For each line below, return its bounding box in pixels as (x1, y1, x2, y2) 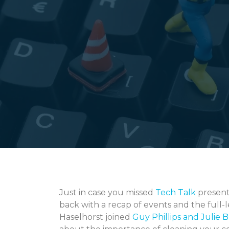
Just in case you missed (59, 187, 155, 197)
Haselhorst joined (59, 212, 132, 222)
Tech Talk (155, 187, 196, 197)
